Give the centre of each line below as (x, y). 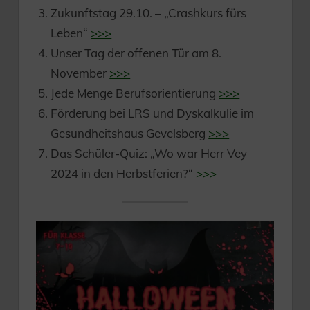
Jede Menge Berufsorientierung (135, 93)
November (80, 73)
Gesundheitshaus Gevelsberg (130, 133)
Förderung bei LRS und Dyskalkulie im (153, 113)
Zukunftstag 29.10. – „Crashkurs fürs (149, 12)
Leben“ (71, 33)
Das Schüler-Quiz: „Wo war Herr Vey (149, 153)
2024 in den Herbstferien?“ (124, 173)
